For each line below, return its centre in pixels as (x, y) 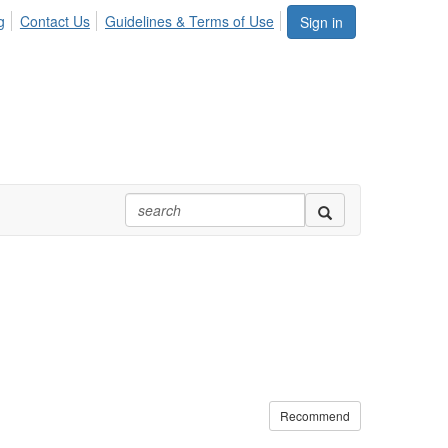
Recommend (315, 415)
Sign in (321, 22)
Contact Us (54, 21)
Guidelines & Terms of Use (189, 21)
